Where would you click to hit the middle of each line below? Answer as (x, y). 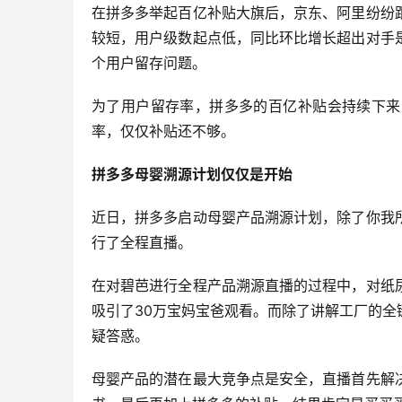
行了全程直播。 (142, 243)
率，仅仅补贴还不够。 (163, 131)
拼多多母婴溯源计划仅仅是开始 (192, 175)
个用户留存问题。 (149, 63)
